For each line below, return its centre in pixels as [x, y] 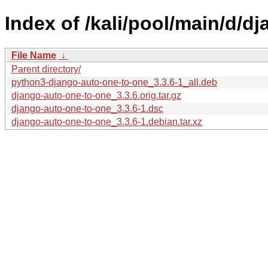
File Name [34, 55]
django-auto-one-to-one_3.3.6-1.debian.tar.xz [107, 121]
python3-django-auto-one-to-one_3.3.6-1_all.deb [114, 82]
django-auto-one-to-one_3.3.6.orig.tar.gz [96, 95]
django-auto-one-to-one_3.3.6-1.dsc [87, 108]
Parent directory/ [46, 69]
